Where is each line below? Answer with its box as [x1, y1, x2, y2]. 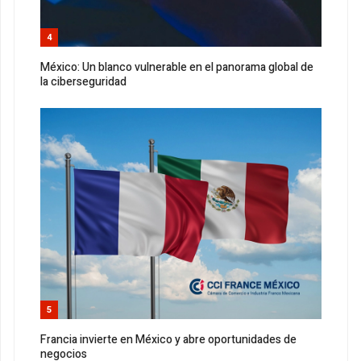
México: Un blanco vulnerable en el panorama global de [40, 59, 313, 77]
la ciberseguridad [40, 73, 127, 91]
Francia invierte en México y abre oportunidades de [40, 331, 297, 349]
